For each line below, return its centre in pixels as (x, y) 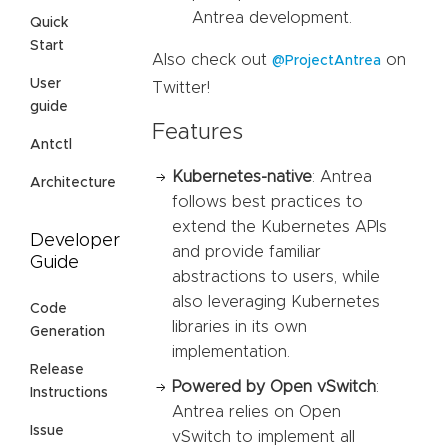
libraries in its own (239, 327)
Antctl (51, 145)
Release (57, 370)
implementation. (231, 352)
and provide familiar (246, 252)
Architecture (73, 183)
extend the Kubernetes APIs (279, 227)
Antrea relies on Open (256, 412)
